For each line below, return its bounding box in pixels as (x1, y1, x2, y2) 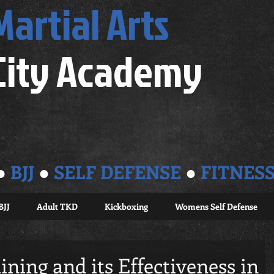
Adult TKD (36, 201, 78, 212)
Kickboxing (104, 201, 148, 212)
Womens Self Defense (174, 201, 257, 212)
